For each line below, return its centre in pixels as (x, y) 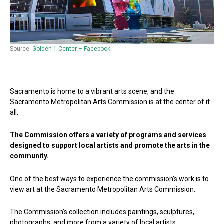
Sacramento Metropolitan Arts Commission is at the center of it (110, 102)
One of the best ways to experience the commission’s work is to (109, 179)
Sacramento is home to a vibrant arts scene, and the (92, 91)
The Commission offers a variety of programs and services (108, 135)
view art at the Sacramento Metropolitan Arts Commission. (103, 189)
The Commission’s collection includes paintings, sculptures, (102, 212)
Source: (21, 49)
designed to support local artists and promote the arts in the (110, 146)
